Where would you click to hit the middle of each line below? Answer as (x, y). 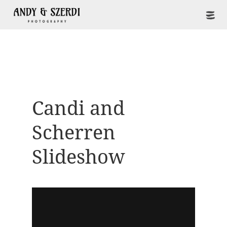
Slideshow (78, 157)
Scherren (73, 133)
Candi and (78, 109)
